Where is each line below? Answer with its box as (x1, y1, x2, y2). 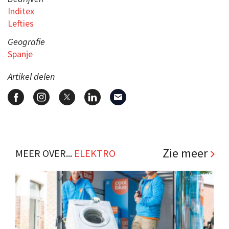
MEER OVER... (15, 146, 74, 159)
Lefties (8, 17, 34, 29)
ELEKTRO (74, 146, 116, 159)
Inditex (8, 5, 34, 17)
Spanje (8, 48, 33, 60)
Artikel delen (8, 70, 55, 82)
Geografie (8, 35, 45, 48)
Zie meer (163, 145, 208, 161)
